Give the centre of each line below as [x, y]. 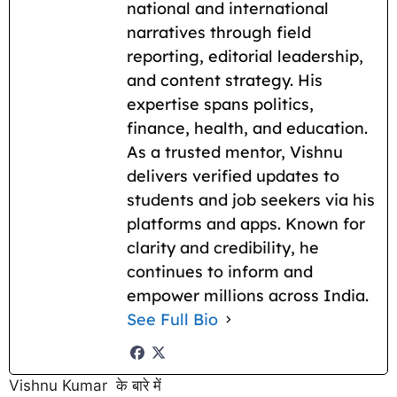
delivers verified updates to [233, 175]
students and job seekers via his [251, 199]
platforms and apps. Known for [246, 223]
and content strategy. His [225, 80]
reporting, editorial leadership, [245, 56]
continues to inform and [220, 271]
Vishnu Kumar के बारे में [85, 385]
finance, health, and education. [247, 128]
